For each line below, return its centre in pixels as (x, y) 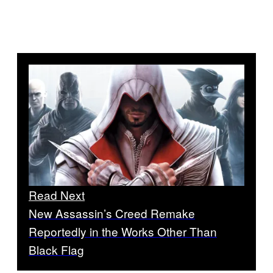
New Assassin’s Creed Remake (112, 213)
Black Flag (56, 249)
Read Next (57, 194)
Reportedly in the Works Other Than (123, 231)
